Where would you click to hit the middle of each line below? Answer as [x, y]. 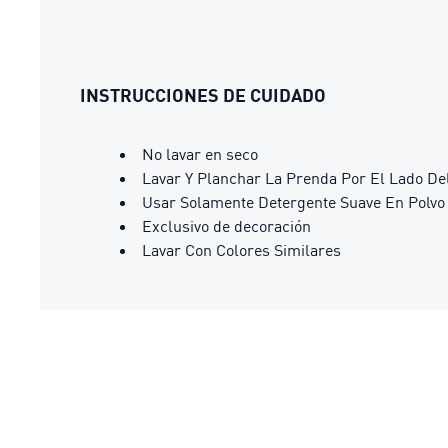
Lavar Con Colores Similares [241, 250]
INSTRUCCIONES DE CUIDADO [203, 95]
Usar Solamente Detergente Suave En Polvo [293, 202]
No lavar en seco [200, 154]
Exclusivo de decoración [226, 226]
